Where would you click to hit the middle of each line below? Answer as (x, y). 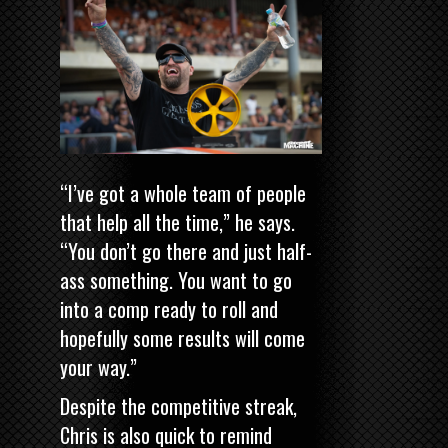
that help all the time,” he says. (177, 222)
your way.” (98, 367)
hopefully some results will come (182, 338)
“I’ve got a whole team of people (183, 193)
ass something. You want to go (176, 280)
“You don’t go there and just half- (186, 251)
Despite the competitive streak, (178, 406)
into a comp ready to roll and (169, 309)
